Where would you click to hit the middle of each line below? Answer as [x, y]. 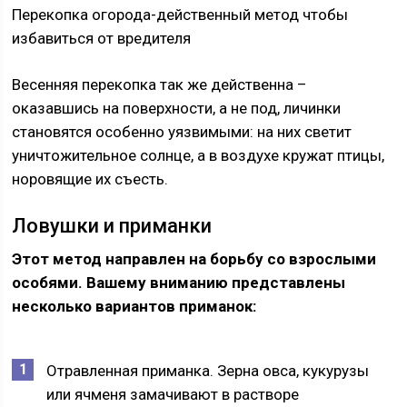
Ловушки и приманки [112, 226]
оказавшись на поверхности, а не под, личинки [177, 108]
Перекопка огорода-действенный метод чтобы [180, 15]
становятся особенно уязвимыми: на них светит [182, 132]
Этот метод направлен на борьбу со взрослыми [194, 259]
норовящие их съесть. [90, 179]
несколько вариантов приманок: [134, 306]
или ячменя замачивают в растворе [173, 394]
